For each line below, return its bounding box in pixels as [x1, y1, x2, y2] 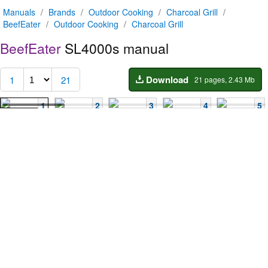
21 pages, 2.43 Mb [194, 74, 255, 85]
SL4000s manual [61, 38, 169, 59]
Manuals [3, 6, 35, 18]
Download [146, 72, 188, 86]
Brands [48, 6, 75, 18]
